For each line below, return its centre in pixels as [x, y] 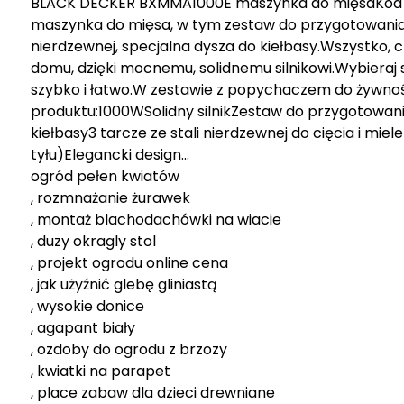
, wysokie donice [87, 306]
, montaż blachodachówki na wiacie [156, 219]
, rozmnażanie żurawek [110, 197]
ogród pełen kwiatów [105, 176]
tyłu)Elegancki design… [110, 154]
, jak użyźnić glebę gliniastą [124, 284]
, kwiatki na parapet [101, 371]
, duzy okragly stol [93, 241]
